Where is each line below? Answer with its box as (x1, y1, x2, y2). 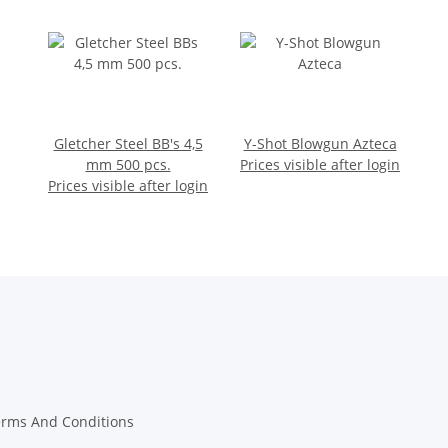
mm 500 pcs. (85, 155, 171, 175)
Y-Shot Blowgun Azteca (243, 134, 397, 154)
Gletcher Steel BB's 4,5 (53, 134, 203, 154)
